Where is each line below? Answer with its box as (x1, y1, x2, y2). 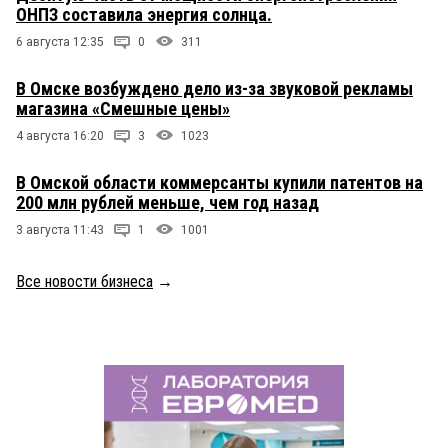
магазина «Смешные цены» (16, 97, 230, 119)
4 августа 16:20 (16, 128, 104, 143)
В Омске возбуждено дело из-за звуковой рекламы (16, 77, 413, 99)
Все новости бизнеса (16, 271, 153, 291)
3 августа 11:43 (16, 222, 104, 237)
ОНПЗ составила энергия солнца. (16, 3, 272, 25)
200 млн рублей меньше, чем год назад (16, 191, 319, 213)
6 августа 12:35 (16, 34, 104, 49)
